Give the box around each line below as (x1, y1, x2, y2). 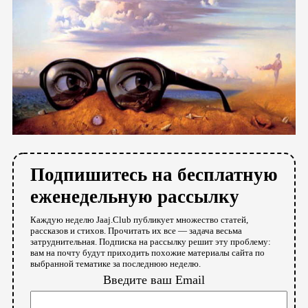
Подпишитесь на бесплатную (30, 164, 278, 185)
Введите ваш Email (103, 272, 205, 287)
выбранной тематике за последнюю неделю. (30, 258, 201, 269)
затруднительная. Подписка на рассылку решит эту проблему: (30, 236, 271, 247)
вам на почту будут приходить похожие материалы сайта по (30, 247, 265, 258)
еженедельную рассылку (30, 186, 239, 207)
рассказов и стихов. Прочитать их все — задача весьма (30, 225, 242, 236)
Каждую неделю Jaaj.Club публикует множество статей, (30, 214, 248, 225)
